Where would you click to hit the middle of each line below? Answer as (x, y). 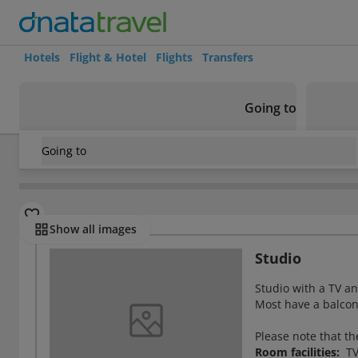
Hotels (42, 57)
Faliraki (139, 161)
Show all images (93, 229)
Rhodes (90, 161)
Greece (41, 161)
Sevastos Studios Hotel (237, 161)
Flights (174, 57)
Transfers (228, 57)
